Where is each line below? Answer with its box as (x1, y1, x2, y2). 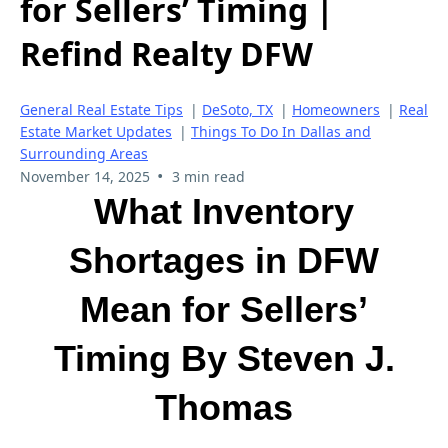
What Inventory (94, 190, 354, 232)
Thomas (155, 386, 293, 428)
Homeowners (292, 99, 380, 119)
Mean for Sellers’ (80, 288, 368, 330)
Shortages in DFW (69, 239, 379, 281)
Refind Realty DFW (20, 32, 313, 76)
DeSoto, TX (202, 99, 273, 119)
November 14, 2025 (20, 166, 150, 186)
